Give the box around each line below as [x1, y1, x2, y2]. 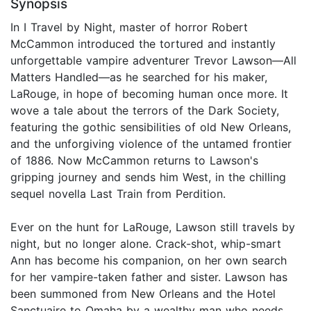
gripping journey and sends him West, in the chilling [10, 170, 286, 185]
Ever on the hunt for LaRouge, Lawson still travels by [10, 220, 295, 235]
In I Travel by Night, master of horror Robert [10, 20, 248, 35]
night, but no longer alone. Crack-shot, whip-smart [10, 237, 281, 251]
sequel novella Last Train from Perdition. [10, 187, 226, 201]
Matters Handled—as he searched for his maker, [10, 70, 267, 85]
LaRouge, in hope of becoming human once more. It [10, 87, 288, 101]
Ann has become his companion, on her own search [10, 253, 287, 268]
